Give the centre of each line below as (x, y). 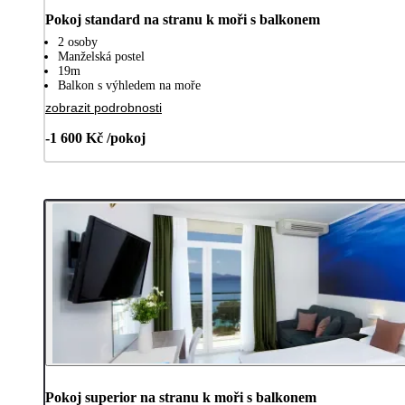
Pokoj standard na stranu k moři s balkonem (183, 19)
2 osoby (78, 42)
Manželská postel (101, 57)
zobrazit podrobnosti (104, 108)
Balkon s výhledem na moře (129, 85)
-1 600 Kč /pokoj (95, 138)
